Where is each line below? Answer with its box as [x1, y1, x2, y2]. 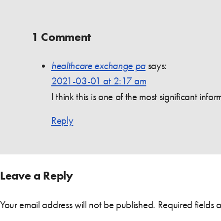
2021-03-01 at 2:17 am [51, 74, 147, 87]
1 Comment [32, 29, 91, 44]
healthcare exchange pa [51, 59, 146, 72]
